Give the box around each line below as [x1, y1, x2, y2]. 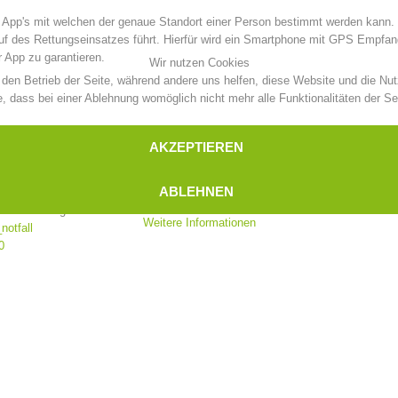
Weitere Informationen [142, 216, 256, 229]
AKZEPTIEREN [149, 139, 243, 155]
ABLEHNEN [159, 184, 234, 199]
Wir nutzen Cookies [148, 56, 250, 69]
